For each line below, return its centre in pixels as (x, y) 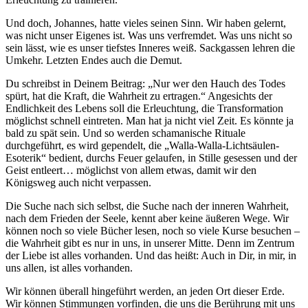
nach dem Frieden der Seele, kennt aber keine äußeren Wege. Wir (147, 218)
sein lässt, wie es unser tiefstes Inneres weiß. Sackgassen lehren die (150, 47)
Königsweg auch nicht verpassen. (78, 182)
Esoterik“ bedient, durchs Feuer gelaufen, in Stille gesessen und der (151, 157)
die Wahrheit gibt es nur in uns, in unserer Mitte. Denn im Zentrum (150, 243)
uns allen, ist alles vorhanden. (69, 267)
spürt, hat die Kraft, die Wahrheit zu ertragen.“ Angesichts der (139, 96)
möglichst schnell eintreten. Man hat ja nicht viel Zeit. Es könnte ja (150, 120)
